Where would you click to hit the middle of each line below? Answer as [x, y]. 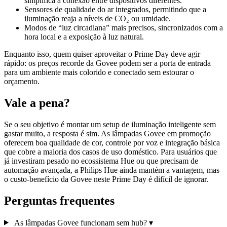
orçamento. [22, 81]
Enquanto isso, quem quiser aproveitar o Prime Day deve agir [102, 54]
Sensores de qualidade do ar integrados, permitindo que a [115, 9]
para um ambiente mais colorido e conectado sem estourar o [99, 72]
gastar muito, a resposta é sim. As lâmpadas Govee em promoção [107, 133]
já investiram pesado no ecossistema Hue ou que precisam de [101, 161]
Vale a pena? [37, 103]
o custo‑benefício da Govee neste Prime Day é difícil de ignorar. [106, 179]
